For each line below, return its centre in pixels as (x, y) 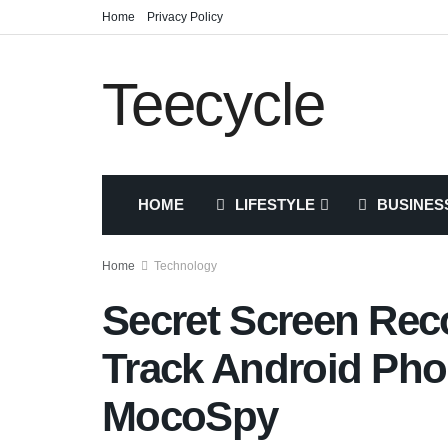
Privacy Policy (185, 17)
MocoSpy (190, 416)
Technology (185, 266)
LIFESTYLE (275, 204)
